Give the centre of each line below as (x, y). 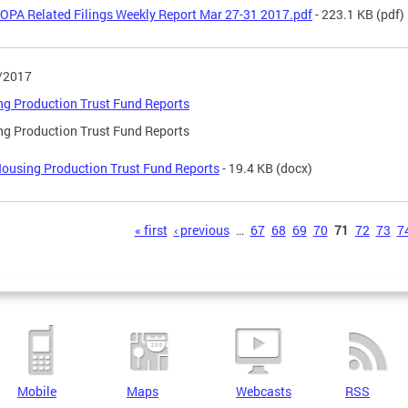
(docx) (293, 168)
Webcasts (264, 391)
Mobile (37, 391)
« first (151, 229)
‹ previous (201, 229)
